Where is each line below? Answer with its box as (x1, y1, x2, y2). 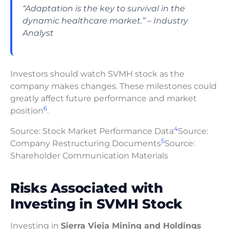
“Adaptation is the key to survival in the (22, 3, 185, 13)
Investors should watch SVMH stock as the (10, 68, 185, 79)
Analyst (22, 28, 54, 38)
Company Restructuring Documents (10, 138, 161, 148)
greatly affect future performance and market (10, 93, 197, 103)
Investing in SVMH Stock (10, 195, 183, 212)
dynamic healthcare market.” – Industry (22, 15, 188, 26)
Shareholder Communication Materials (10, 150, 168, 161)
